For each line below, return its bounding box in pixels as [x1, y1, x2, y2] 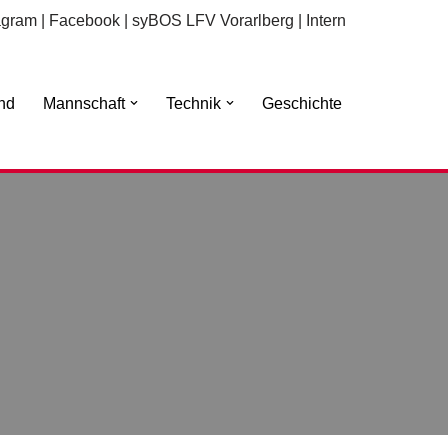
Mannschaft [43, 95, 125, 112]
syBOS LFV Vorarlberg [132, 12, 294, 29]
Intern [306, 12, 346, 29]
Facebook [49, 12, 120, 29]
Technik [166, 95, 221, 112]
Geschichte [262, 95, 342, 112]
